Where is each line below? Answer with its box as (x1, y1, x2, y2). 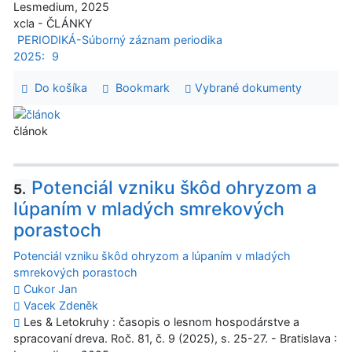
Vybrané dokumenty (191, 81, 302, 95)
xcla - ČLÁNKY (13, 16, 93, 31)
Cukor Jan (24, 282, 77, 296)
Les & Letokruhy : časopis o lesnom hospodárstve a (20, 315, 299, 329)
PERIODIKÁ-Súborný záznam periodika (16, 33, 222, 47)
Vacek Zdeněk (24, 299, 98, 313)
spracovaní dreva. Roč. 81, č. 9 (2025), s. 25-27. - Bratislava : (13, 332, 337, 346)
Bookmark (108, 81, 170, 95)
